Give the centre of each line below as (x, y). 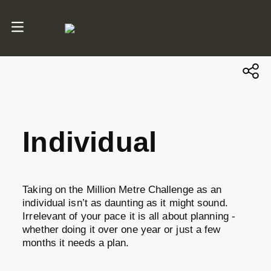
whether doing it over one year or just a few (122, 229)
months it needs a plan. (76, 243)
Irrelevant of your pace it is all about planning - (129, 216)
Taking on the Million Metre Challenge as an (122, 189)
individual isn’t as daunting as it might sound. (125, 203)
